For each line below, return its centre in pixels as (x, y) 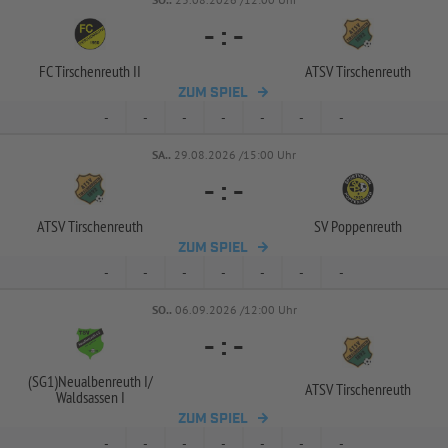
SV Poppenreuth (358, 226)
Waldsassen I (90, 397)
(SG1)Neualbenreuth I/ (90, 381)
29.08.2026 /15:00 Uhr (235, 154)
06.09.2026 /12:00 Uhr (235, 309)
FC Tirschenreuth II (90, 71)
